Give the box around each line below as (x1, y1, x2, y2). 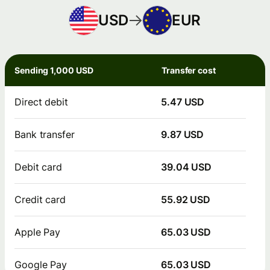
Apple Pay (14, 226, 61, 239)
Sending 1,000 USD (14, 65, 93, 76)
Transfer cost (162, 65, 216, 76)
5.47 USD (161, 96, 205, 108)
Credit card (14, 193, 66, 206)
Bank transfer (14, 128, 75, 141)
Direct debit (14, 96, 68, 108)
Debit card (14, 161, 63, 174)
